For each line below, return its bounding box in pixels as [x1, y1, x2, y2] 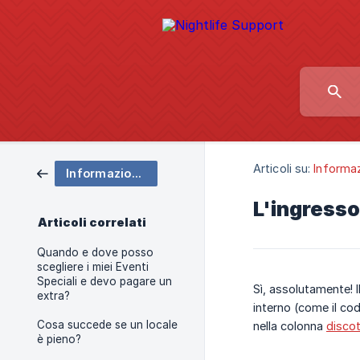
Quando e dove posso [37, 246, 153, 259]
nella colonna [253, 319, 326, 333]
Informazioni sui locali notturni [131, 166, 141, 180]
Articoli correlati [38, 215, 146, 230]
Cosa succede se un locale [37, 318, 178, 331]
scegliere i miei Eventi [37, 260, 149, 273]
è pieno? [37, 333, 81, 346]
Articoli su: [253, 162, 311, 176]
